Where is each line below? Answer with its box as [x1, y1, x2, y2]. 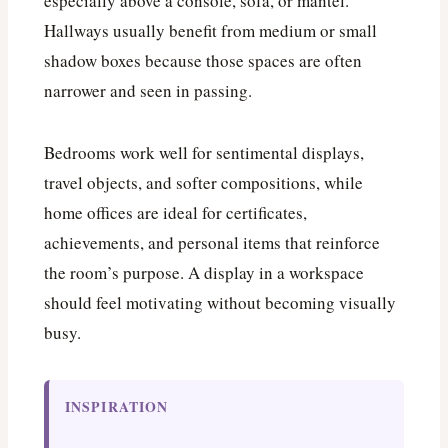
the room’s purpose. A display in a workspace [44, 260, 364, 284]
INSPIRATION [65, 395, 169, 417]
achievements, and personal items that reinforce [44, 230, 380, 254]
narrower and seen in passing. [44, 78, 252, 102]
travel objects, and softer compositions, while [44, 170, 363, 194]
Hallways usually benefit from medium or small [44, 18, 377, 42]
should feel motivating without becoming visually [44, 290, 396, 314]
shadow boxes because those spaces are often [44, 48, 362, 72]
